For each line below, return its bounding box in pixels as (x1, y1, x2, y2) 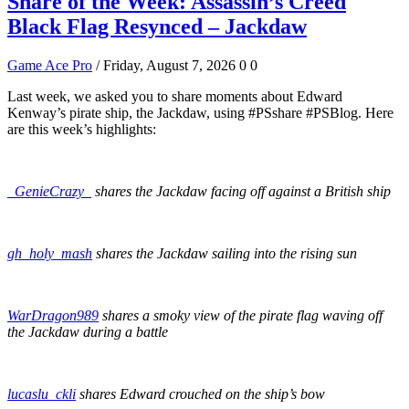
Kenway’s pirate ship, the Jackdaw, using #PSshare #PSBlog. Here (7, 104, 393, 121)
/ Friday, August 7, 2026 (96, 57, 236, 73)
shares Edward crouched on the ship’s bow (79, 385, 325, 402)
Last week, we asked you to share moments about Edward (7, 88, 342, 104)
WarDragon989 (7, 307, 99, 323)
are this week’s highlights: (7, 121, 156, 137)
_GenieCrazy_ (7, 183, 91, 199)
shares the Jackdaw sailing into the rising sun (96, 245, 357, 261)
